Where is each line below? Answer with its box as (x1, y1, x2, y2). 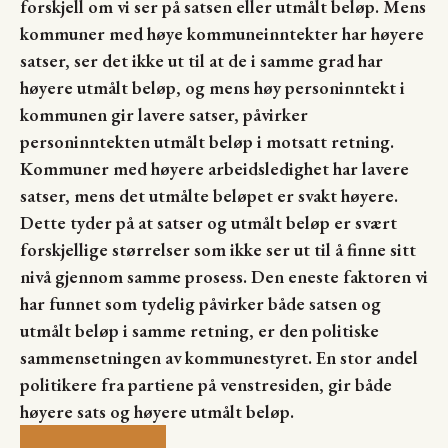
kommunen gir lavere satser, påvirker (20, 102, 308, 126)
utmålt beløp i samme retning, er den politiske (20, 318, 379, 342)
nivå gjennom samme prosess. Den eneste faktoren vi (20, 264, 428, 288)
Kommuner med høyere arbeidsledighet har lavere (20, 156, 409, 180)
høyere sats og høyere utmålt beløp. (20, 399, 294, 423)
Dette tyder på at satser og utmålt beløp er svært (20, 210, 397, 234)
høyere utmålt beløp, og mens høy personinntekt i (20, 75, 405, 99)
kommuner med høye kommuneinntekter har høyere (20, 21, 424, 45)
